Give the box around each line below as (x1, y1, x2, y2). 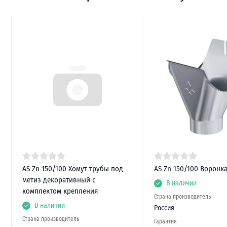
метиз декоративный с (22, 175, 95, 184)
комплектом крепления (22, 186, 98, 196)
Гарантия (154, 217, 177, 225)
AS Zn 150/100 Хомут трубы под (22, 164, 123, 173)
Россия (154, 203, 174, 212)
